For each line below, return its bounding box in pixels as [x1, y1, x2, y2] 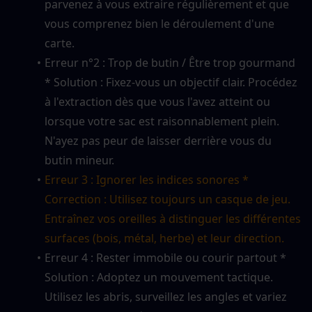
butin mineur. [45, 153, 114, 169]
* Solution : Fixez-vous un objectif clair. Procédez [45, 75, 297, 91]
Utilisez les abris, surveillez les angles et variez [45, 289, 287, 305]
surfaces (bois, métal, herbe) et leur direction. [45, 231, 284, 247]
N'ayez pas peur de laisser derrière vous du [45, 133, 272, 149]
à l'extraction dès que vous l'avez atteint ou [45, 94, 270, 110]
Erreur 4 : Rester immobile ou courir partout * [44, 250, 286, 266]
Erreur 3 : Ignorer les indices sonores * [44, 172, 249, 188]
